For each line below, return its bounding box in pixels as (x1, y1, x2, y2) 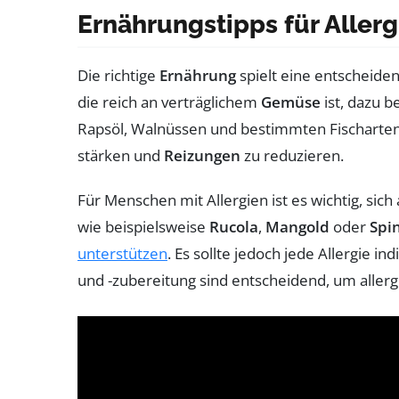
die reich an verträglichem (77, 91, 261, 112)
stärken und (77, 144, 164, 166)
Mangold (265, 216, 330, 237)
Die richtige (77, 64, 159, 85)
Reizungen (164, 144, 240, 166)
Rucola (209, 216, 258, 237)
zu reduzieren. (240, 144, 344, 166)
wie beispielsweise (77, 216, 209, 237)
